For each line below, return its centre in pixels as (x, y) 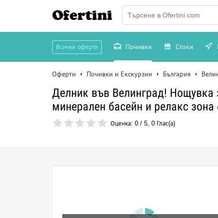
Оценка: (123, 123)
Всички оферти (77, 47)
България (177, 74)
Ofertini (82, 15)
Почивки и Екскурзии (119, 74)
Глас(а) (165, 123)
